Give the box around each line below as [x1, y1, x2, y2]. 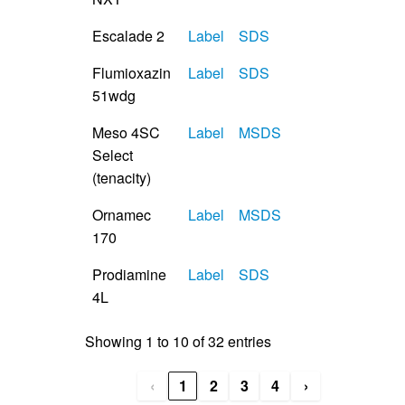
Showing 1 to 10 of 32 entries [85, 330, 271, 352]
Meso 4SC [92, 121, 160, 143]
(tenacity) [92, 166, 151, 188]
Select [92, 144, 133, 165]
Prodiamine [92, 263, 166, 285]
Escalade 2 [92, 24, 165, 46]
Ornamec [92, 203, 151, 225]
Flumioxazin [92, 61, 171, 83]
